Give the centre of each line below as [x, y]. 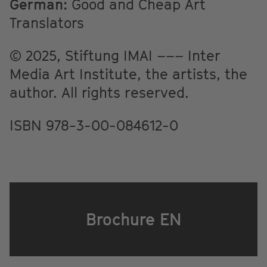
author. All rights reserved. [99, 92]
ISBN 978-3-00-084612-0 [94, 125]
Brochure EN [133, 219]
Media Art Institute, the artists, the [128, 74]
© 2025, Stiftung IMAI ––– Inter [115, 55]
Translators [47, 22]
